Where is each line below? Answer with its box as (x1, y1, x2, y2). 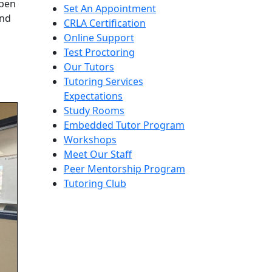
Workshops (64, 132, 117, 146)
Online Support (64, 30, 134, 44)
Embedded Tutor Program (64, 118, 185, 132)
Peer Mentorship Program (64, 161, 185, 175)
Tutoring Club (64, 176, 126, 190)
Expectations (64, 89, 123, 103)
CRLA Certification (64, 16, 146, 30)
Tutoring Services (64, 74, 143, 88)
